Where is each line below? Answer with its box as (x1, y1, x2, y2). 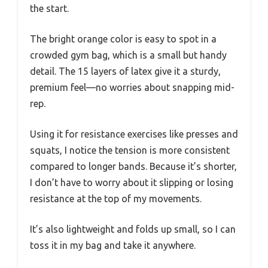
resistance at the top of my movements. (30, 193, 202, 204)
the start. (30, 2, 69, 14)
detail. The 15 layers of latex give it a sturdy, (30, 65, 221, 77)
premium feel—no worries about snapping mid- (30, 81, 234, 93)
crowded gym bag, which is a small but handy (30, 49, 227, 60)
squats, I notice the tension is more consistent (30, 144, 230, 156)
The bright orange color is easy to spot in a (30, 33, 217, 44)
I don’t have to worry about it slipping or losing (30, 176, 233, 188)
